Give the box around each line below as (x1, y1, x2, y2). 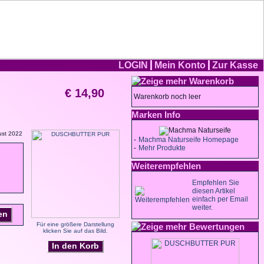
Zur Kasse (210, 60, 260, 70)
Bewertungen (187, 222, 247, 232)
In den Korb (52, 241, 99, 250)
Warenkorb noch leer (134, 93, 201, 101)
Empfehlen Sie (192, 179, 239, 187)
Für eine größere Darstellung (37, 221, 114, 227)
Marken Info (131, 110, 180, 120)
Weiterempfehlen (131, 161, 201, 171)
